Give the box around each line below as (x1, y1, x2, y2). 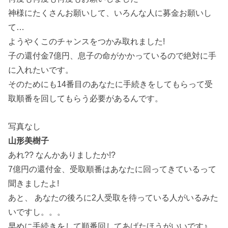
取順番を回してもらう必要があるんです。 (8, 94, 163, 103)
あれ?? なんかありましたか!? (8, 150, 116, 159)
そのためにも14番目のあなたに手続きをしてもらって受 (8, 79, 213, 89)
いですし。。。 (8, 207, 66, 216)
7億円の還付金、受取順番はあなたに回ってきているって (8, 164, 217, 174)
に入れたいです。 (8, 65, 74, 75)
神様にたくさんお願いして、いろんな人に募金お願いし (8, 8, 212, 18)
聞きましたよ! (8, 178, 60, 188)
